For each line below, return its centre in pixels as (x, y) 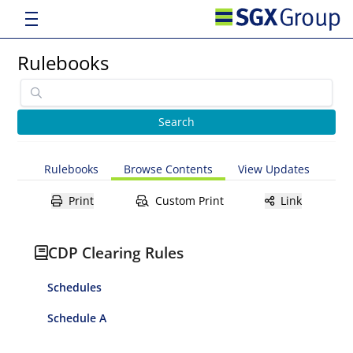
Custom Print (189, 201)
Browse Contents (168, 169)
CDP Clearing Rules (116, 253)
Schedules (75, 287)
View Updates (273, 169)
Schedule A (77, 318)
